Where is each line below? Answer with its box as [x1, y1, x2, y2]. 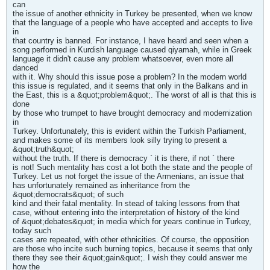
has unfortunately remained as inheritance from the [13, 181, 190, 190]
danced [13, 63, 38, 72]
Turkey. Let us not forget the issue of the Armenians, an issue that [13, 172, 244, 181]
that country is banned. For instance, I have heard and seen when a [13, 36, 248, 45]
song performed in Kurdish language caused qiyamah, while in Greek [13, 45, 252, 54]
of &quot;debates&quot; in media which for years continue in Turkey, [13, 217, 251, 226]
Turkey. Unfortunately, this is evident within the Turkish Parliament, [13, 127, 246, 136]
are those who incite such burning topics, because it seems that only [13, 244, 253, 253]
